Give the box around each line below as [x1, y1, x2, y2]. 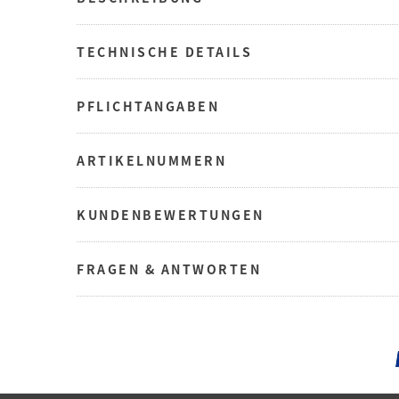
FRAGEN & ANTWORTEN [77, 259, 261, 278]
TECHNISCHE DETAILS [77, 42, 252, 61]
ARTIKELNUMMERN [77, 151, 226, 169]
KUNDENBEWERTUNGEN [77, 205, 265, 224]
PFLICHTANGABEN [77, 96, 219, 115]
